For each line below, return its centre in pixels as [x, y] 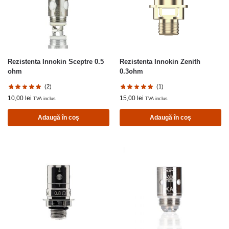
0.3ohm [131, 71]
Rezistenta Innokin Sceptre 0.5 [56, 61]
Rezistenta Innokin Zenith [160, 61]
